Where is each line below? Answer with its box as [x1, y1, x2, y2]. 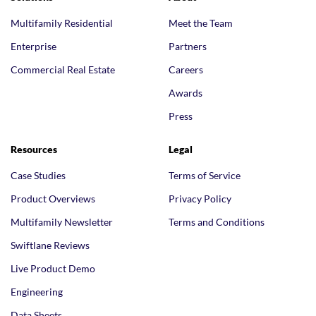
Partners [169, 40, 207, 52]
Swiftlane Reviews [11, 239, 90, 251]
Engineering [11, 286, 63, 298]
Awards [169, 87, 202, 99]
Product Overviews [11, 193, 95, 205]
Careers [169, 63, 203, 75]
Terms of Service [169, 169, 241, 181]
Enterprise [11, 40, 56, 52]
